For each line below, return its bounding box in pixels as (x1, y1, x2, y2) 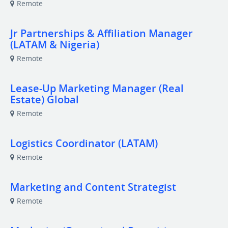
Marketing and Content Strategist (10, 180, 176, 194)
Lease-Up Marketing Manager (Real (10, 81, 184, 95)
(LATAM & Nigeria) (10, 38, 99, 51)
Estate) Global (10, 93, 79, 106)
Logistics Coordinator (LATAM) (10, 136, 158, 150)
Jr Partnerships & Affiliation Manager (10, 26, 193, 40)
